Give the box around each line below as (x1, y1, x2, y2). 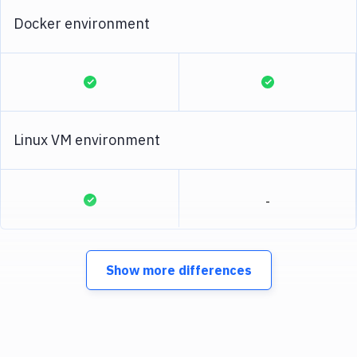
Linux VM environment (14, 131, 160, 149)
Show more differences (105, 262, 252, 278)
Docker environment (14, 14, 150, 33)
